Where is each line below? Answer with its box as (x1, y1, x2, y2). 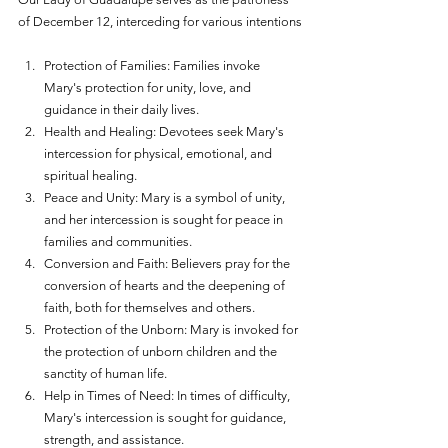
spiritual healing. (44, 167, 137, 183)
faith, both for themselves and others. (44, 299, 255, 315)
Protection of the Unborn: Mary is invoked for (44, 321, 301, 337)
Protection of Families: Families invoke (44, 57, 263, 73)
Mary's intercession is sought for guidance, (44, 409, 289, 425)
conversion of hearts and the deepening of (44, 277, 288, 293)
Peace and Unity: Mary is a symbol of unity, (44, 189, 288, 205)
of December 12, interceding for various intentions (18, 13, 302, 29)
